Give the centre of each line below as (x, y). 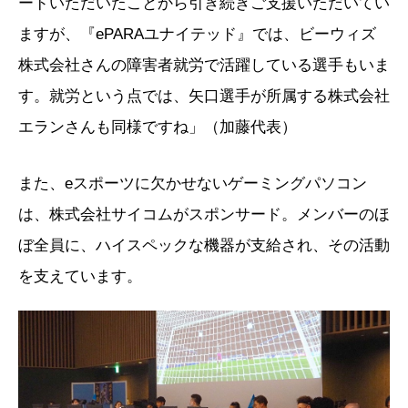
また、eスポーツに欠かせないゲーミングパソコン (193, 183)
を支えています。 (80, 276)
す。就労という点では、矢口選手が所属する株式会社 (204, 96)
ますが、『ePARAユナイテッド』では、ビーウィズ (197, 34)
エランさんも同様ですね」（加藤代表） (158, 127)
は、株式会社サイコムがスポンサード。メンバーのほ (204, 214)
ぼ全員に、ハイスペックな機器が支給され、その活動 (204, 245)
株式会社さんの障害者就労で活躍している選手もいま (204, 65)
